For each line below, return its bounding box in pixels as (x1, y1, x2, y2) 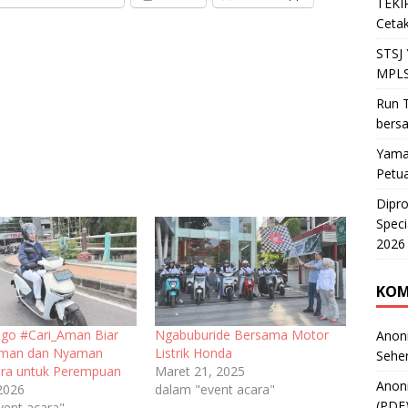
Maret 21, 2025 (154, 362, 245, 380)
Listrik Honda (154, 343, 232, 362)
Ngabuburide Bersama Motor (154, 325, 329, 343)
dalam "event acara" (154, 380, 275, 398)
